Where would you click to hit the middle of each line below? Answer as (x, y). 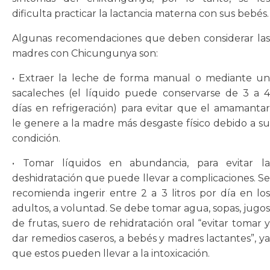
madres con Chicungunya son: (85, 53)
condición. (36, 138)
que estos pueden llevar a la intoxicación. (111, 253)
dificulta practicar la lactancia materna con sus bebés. (140, 13)
